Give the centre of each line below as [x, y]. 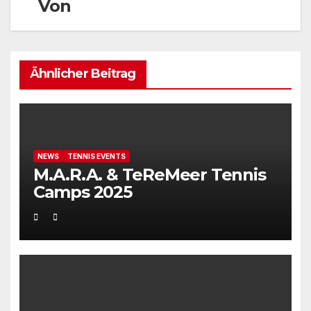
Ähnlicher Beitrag [83, 73]
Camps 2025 [82, 192]
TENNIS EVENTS [96, 157]
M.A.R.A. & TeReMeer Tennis [149, 175]
